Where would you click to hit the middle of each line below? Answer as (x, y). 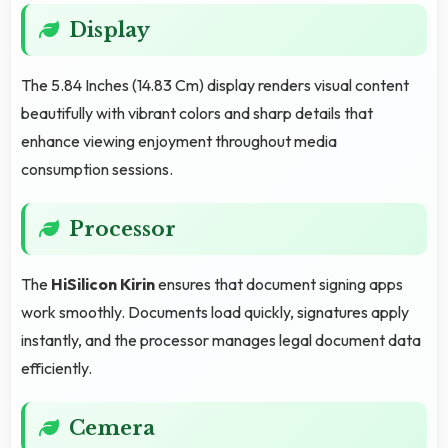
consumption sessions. (97, 168)
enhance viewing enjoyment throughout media (179, 140)
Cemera (112, 427)
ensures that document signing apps (279, 283)
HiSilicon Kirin (103, 283)
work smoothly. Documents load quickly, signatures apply (215, 311)
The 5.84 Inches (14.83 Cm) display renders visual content (215, 84)
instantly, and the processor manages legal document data (221, 339)
